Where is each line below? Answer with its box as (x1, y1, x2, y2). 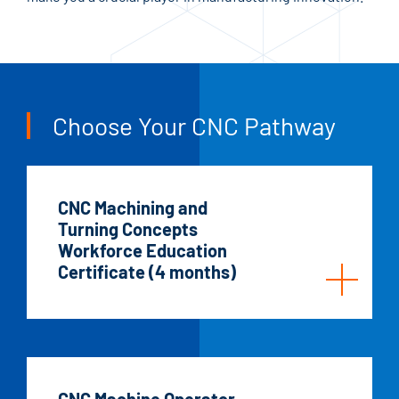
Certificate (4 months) (58, 260, 236, 282)
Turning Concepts (58, 217, 198, 240)
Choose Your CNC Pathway (53, 110, 336, 141)
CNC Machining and (58, 196, 208, 218)
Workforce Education (58, 239, 227, 261)
